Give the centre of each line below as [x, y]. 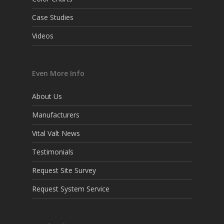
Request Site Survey [64, 170]
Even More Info [58, 73]
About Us [47, 96]
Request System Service [71, 189]
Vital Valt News [56, 133]
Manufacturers [56, 115]
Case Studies [53, 17]
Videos [43, 36]
